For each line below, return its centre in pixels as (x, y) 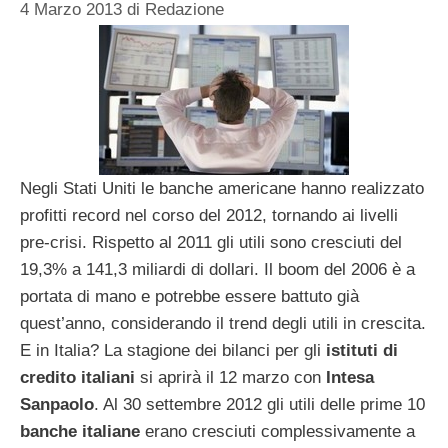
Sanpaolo (57, 404)
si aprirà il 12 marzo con (230, 377)
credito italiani (77, 377)
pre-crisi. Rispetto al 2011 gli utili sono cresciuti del (211, 242)
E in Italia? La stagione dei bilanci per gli (173, 350)
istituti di (362, 350)
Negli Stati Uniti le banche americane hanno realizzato (222, 188)
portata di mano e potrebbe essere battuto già (189, 296)
